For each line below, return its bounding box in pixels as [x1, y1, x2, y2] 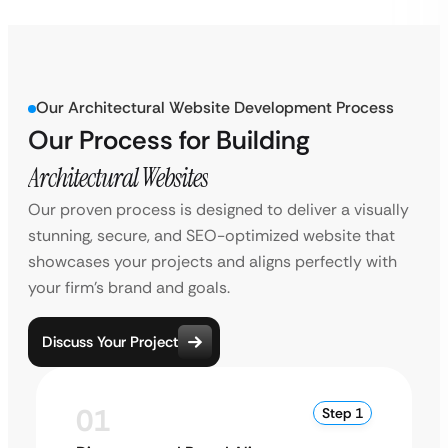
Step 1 [322, 404, 363, 422]
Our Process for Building [28, 123, 310, 157]
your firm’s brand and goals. [28, 277, 230, 298]
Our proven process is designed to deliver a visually [28, 199, 409, 220]
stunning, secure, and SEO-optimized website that [28, 225, 395, 246]
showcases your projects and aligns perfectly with [28, 251, 397, 272]
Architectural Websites [28, 161, 208, 195]
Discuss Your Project [42, 331, 178, 352]
